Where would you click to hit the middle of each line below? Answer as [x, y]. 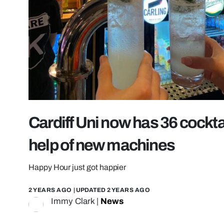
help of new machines [101, 145]
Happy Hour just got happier [77, 167]
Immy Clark [73, 201]
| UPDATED [89, 190]
